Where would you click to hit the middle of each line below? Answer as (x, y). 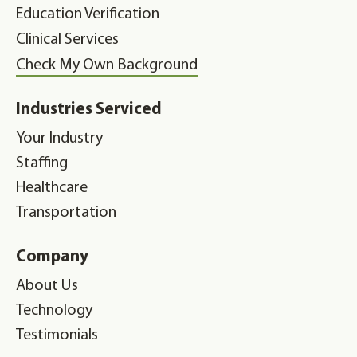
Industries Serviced (89, 109)
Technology (54, 310)
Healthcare (52, 188)
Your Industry (59, 138)
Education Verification (88, 14)
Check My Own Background (107, 65)
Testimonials (57, 335)
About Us (47, 286)
